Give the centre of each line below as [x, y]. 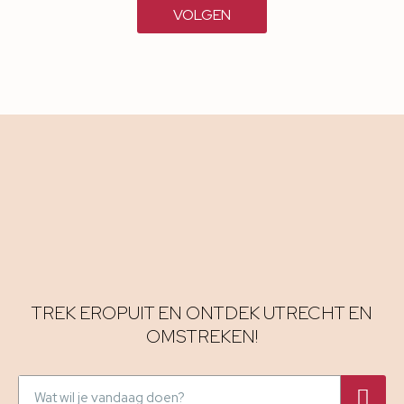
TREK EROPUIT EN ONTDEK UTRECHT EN [202, 313]
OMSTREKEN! [202, 337]
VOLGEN [202, 15]
